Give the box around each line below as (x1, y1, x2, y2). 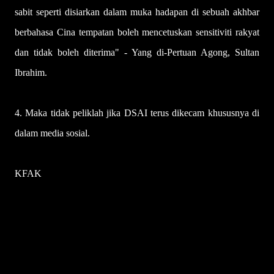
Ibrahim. (15, 67, 47, 78)
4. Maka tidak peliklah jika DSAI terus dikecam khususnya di (15, 108, 259, 118)
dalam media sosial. (15, 128, 90, 138)
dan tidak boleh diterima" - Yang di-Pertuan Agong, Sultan (15, 47, 259, 57)
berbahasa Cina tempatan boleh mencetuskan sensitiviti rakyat (15, 27, 259, 37)
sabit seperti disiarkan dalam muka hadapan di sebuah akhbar (15, 7, 259, 17)
